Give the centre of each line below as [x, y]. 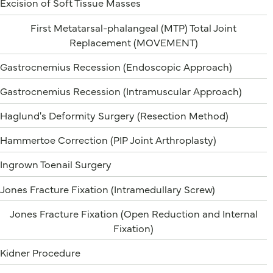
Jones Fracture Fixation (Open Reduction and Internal [133, 213]
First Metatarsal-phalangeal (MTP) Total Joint [133, 27]
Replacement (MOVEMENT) [133, 41]
